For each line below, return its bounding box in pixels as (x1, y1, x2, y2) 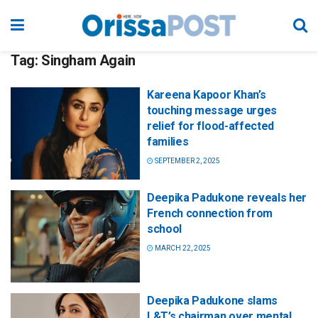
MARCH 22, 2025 (153, 244, 211, 253)
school (147, 222, 182, 236)
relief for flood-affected (147, 119, 274, 133)
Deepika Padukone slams (147, 294, 278, 308)
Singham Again (41, 52, 136, 69)
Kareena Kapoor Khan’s (147, 88, 266, 102)
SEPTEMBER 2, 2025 (153, 157, 220, 165)
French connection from (147, 207, 273, 221)
